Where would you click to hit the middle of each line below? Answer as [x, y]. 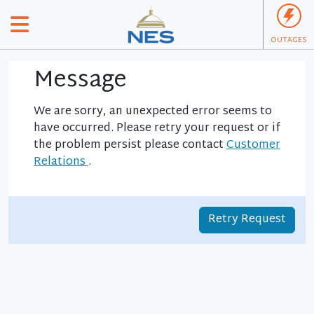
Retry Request [247, 220]
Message [80, 81]
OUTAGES [289, 40]
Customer [253, 145]
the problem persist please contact [130, 145]
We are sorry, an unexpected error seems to [153, 112]
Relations [61, 162]
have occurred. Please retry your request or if [157, 129]
